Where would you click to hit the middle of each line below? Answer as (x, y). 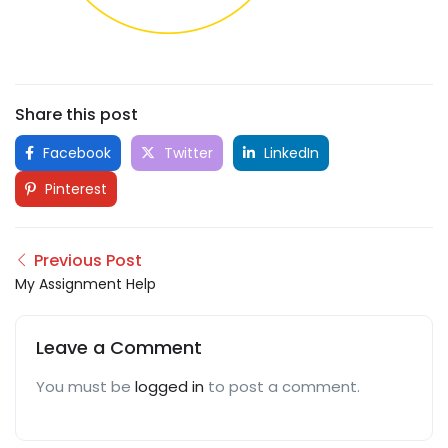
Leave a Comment (119, 347)
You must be (85, 386)
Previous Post (88, 260)
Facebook (75, 152)
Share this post (76, 114)
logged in (169, 386)
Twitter (186, 152)
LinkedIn (289, 152)
